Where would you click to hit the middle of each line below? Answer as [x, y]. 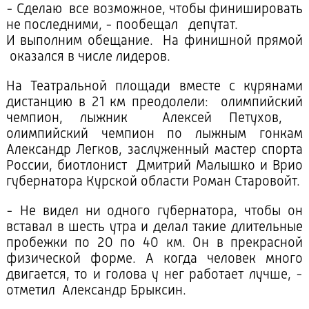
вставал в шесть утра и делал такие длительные [154, 228]
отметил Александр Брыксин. [96, 291]
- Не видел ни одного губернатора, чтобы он [154, 212]
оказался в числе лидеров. [88, 58]
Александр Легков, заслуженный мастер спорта [154, 151]
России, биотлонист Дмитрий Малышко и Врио [154, 167]
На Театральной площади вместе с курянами [154, 87]
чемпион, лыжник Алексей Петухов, [154, 119]
